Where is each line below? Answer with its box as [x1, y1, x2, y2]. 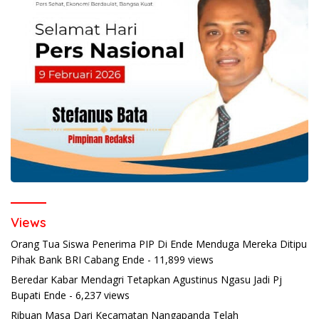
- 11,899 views [145, 253, 214, 267]
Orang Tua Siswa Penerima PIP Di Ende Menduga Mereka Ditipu [11, 237, 307, 251]
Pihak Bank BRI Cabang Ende [11, 253, 145, 267]
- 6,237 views [66, 288, 130, 303]
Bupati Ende [11, 288, 66, 303]
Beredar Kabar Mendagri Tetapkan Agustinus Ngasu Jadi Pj [11, 273, 282, 287]
